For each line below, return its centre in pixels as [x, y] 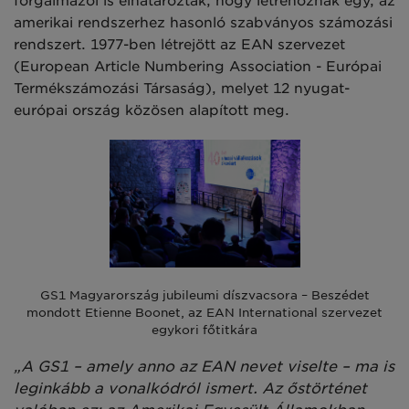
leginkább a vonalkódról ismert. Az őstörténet [190, 388]
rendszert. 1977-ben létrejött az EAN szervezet [179, 45]
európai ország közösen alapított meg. [152, 111]
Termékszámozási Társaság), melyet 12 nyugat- [182, 89]
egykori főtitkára [204, 329]
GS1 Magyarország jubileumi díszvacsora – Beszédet [204, 294]
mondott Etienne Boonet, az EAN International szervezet [204, 312]
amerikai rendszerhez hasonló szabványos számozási [203, 23]
